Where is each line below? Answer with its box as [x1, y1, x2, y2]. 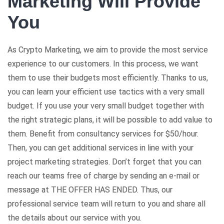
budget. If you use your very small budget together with [7, 100, 204, 110]
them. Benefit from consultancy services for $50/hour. [7, 128, 198, 138]
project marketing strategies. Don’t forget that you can [7, 156, 201, 166]
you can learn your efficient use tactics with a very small [7, 86, 204, 96]
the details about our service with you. [7, 212, 141, 222]
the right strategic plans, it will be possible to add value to [7, 114, 212, 124]
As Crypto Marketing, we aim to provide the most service [7, 44, 208, 54]
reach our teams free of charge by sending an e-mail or [7, 170, 199, 180]
